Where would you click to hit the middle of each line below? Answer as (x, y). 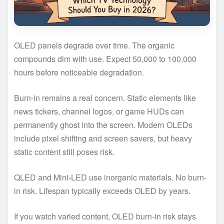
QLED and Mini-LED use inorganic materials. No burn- (110, 177)
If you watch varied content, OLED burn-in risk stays (105, 216)
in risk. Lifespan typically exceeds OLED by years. (102, 190)
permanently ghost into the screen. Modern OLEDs (103, 124)
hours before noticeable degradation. (79, 72)
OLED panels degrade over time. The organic (94, 45)
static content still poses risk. (64, 151)
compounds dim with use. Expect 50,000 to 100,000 (105, 58)
